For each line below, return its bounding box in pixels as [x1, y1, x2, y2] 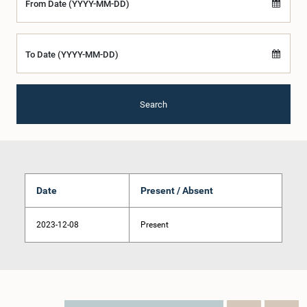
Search [140, 99, 167, 110]
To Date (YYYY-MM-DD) [25, 49, 119, 60]
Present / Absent [140, 185, 213, 196]
